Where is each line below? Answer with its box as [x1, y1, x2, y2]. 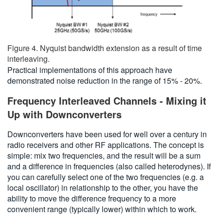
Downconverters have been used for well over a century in [7, 128, 207, 140]
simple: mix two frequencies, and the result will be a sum [7, 150, 200, 162]
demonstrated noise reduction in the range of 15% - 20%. [7, 75, 202, 87]
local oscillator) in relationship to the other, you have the [7, 182, 198, 194]
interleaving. [7, 53, 50, 65]
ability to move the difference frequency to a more [7, 193, 176, 204]
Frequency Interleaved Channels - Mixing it [7, 93, 206, 108]
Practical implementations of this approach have [7, 64, 172, 76]
